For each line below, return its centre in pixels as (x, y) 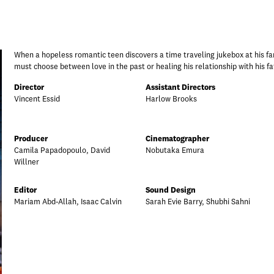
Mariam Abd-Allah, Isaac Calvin (68, 202)
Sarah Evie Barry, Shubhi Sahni (198, 202)
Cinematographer (177, 139)
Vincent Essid (37, 99)
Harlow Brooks (171, 99)
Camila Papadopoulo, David (62, 150)
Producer (31, 139)
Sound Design (171, 190)
